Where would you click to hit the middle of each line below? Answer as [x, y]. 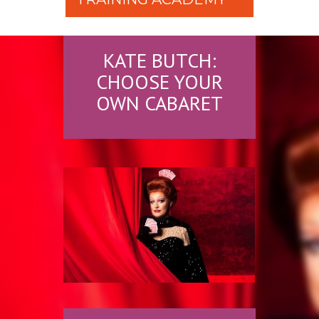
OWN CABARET [159, 103]
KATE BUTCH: [159, 60]
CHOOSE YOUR [159, 82]
